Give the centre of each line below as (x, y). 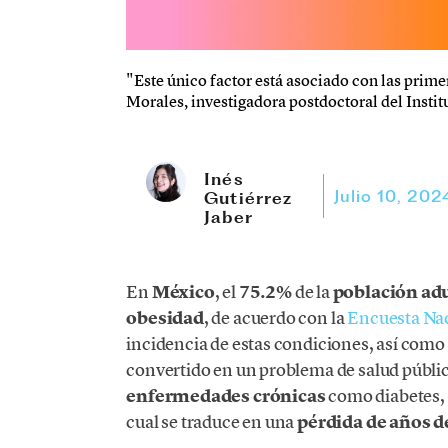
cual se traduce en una (212, 422)
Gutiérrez (248, 198)
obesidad (165, 318)
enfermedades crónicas (226, 396)
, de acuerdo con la (275, 318)
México (183, 292)
